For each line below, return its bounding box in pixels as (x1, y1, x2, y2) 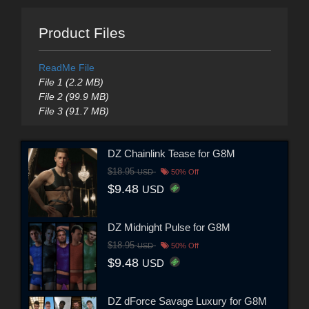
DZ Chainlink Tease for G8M (108, 148, 235, 160)
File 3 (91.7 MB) (38, 105, 109, 117)
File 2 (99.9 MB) (38, 90, 109, 102)
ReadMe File (38, 61, 94, 73)
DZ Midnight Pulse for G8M (108, 221, 230, 234)
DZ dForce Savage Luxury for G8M (108, 295, 267, 308)
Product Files (38, 24, 126, 41)
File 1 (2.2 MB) (38, 76, 103, 88)
